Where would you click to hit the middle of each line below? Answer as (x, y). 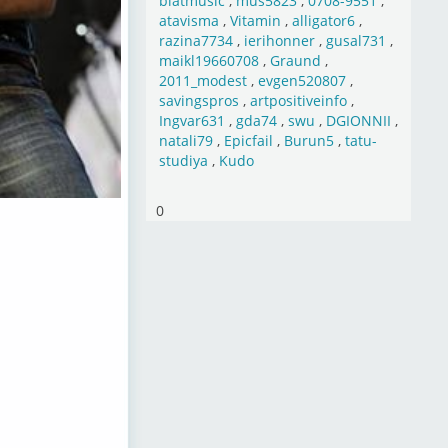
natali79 (185, 140)
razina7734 (195, 40)
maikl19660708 (208, 60)
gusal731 (355, 40)
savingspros (198, 100)
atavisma (188, 20)
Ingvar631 (191, 120)
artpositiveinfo (298, 100)
